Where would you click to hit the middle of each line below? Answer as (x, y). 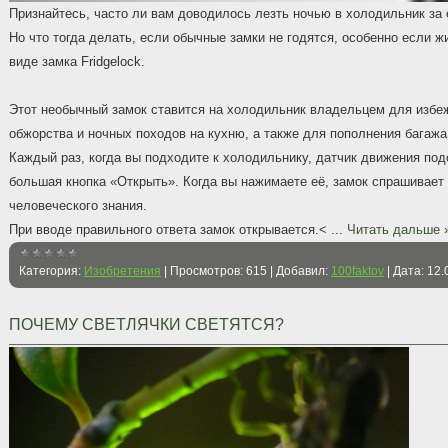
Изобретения (122, 271)
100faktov (357, 271)
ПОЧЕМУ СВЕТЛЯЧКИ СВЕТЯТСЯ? (146, 324)
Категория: (50, 271)
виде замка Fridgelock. (77, 61)
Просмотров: (206, 271)
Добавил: (302, 271)
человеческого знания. (80, 205)
